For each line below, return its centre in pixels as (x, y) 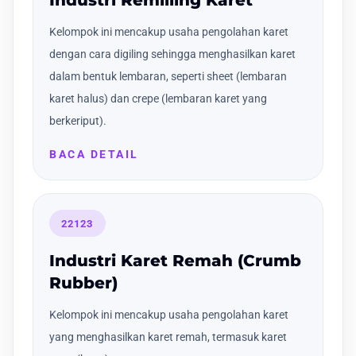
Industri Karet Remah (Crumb (175, 260)
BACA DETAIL (94, 155)
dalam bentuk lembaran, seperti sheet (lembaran (168, 77)
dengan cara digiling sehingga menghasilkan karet (172, 54)
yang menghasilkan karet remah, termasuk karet (168, 337)
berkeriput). (78, 121)
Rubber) (83, 282)
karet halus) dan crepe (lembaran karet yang (158, 99)
